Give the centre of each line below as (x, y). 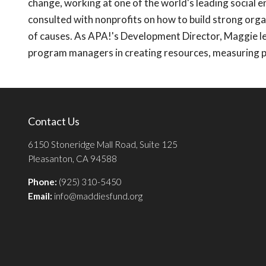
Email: (41, 196)
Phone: (42, 182)
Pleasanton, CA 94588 (72, 159)
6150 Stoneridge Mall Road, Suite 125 (103, 145)
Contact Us (54, 121)
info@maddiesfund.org (98, 196)
